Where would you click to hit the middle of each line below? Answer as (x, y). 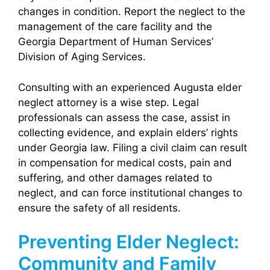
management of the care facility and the (115, 27)
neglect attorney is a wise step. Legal (108, 102)
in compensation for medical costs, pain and (125, 162)
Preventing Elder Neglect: (129, 242)
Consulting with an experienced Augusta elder (130, 87)
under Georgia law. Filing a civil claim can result (133, 147)
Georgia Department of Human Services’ (116, 42)
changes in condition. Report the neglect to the (132, 12)
